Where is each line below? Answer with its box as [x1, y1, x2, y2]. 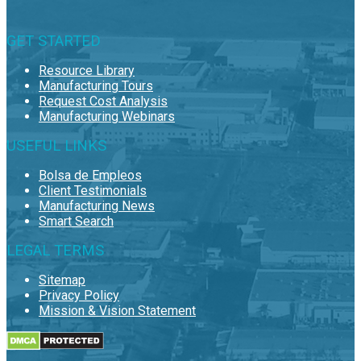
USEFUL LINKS [6, 136, 106, 155]
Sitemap [39, 272, 85, 288]
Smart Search [39, 213, 114, 229]
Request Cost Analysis [39, 93, 168, 109]
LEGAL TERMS [6, 241, 104, 259]
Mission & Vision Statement [39, 302, 196, 318]
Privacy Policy [39, 287, 119, 303]
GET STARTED [6, 31, 101, 50]
